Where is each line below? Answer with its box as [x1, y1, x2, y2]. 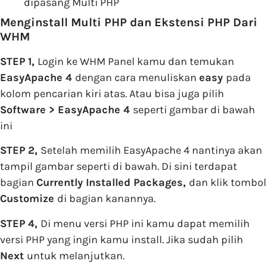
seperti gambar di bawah [133, 103, 255, 116]
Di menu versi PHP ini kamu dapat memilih [41, 216, 250, 230]
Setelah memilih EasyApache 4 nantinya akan [41, 144, 262, 157]
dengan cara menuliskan [75, 70, 199, 84]
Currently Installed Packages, [36, 176, 189, 190]
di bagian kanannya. [57, 192, 156, 206]
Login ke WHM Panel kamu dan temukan [38, 54, 234, 68]
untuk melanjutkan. [27, 249, 125, 262]
